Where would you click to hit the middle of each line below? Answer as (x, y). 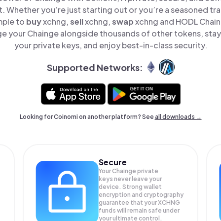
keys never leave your (130, 179)
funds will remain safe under (139, 210)
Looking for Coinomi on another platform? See (87, 117)
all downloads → (178, 117)
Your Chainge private (129, 171)
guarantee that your (129, 203)
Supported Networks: (95, 67)
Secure (113, 162)
